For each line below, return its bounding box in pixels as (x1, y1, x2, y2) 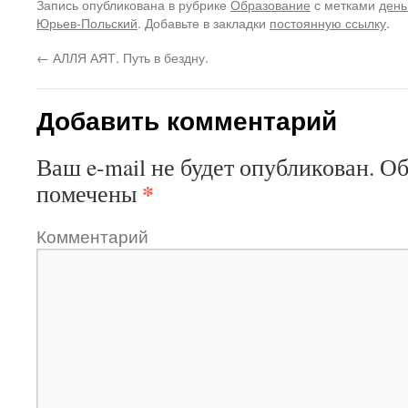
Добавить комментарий (36, 102, 337, 138)
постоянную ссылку (270, 13, 386, 32)
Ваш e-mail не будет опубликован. (36, 151, 374, 182)
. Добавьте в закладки (138, 13, 270, 32)
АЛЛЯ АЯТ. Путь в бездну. (49, 47, 209, 66)
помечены (36, 178, 142, 209)
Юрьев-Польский (36, 13, 138, 32)
